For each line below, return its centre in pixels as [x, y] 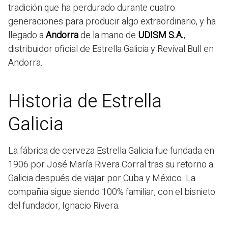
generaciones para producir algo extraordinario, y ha [112, 21]
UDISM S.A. [161, 35]
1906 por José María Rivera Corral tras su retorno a [111, 164]
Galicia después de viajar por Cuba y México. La [102, 178]
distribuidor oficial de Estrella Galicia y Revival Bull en [111, 49]
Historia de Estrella [85, 101]
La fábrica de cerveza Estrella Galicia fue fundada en [111, 151]
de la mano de [108, 35]
